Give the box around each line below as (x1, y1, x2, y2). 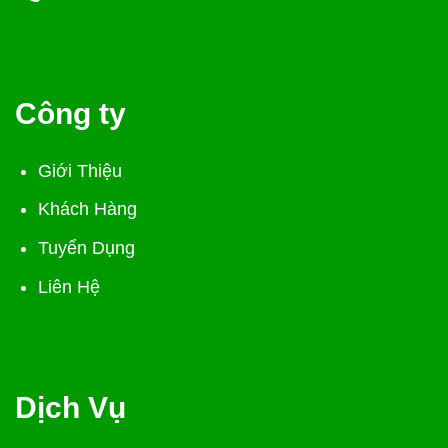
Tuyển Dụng (38, 238, 136, 259)
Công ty (15, 97, 126, 131)
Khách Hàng (38, 199, 138, 220)
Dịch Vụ (15, 391, 126, 425)
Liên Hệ (38, 276, 101, 297)
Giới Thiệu (38, 160, 123, 181)
